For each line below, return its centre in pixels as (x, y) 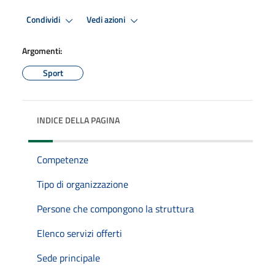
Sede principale (68, 258)
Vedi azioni (107, 20)
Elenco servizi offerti (79, 233)
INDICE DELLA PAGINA (78, 120)
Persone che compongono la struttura (115, 208)
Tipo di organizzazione (83, 184)
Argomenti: (42, 50)
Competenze (63, 159)
